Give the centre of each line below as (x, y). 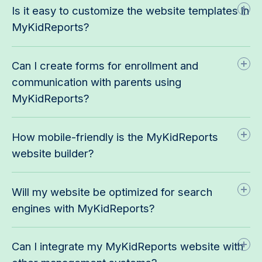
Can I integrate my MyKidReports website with (127, 247)
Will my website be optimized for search (112, 192)
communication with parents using (96, 82)
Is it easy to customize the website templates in (130, 11)
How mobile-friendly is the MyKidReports (115, 137)
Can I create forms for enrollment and (105, 66)
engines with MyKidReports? (83, 208)
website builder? (53, 153)
